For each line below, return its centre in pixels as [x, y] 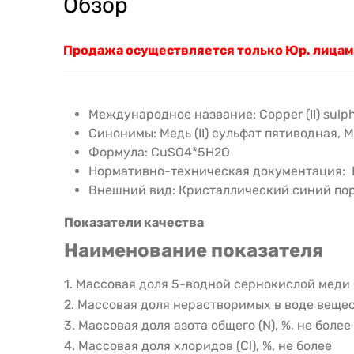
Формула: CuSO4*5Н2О [159, 152]
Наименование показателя [194, 250]
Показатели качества [134, 222]
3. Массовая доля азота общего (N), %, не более [207, 325]
